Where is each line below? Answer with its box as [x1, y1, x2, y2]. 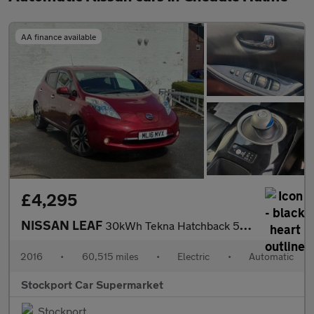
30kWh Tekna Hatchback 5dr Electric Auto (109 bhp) [105, 219, 240, 233]
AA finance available [21, 32, 96, 41]
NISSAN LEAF [21, 217, 105, 233]
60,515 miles [81, 250, 139, 263]
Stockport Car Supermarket [21, 278, 163, 292]
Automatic [248, 250, 294, 263]
